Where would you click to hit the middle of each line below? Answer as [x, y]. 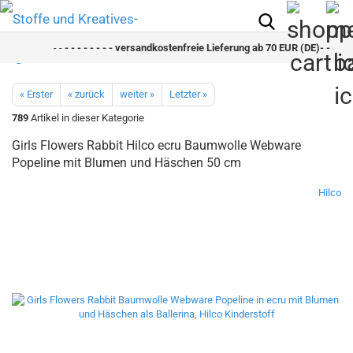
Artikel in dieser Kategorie [86, 118]
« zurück [86, 94]
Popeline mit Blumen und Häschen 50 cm [126, 163]
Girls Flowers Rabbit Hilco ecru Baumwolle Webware [156, 145]
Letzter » [188, 94]
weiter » [137, 94]
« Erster [36, 94]
